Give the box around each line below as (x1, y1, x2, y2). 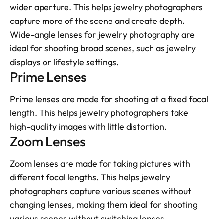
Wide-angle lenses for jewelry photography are (10, 29, 195, 41)
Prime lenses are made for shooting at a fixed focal (10, 93, 208, 105)
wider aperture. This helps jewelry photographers (10, 1, 203, 13)
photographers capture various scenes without (10, 185, 191, 197)
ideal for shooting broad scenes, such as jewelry (10, 43, 196, 54)
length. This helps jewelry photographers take (10, 107, 188, 119)
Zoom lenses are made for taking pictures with (10, 158, 190, 170)
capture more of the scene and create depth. (10, 15, 185, 27)
